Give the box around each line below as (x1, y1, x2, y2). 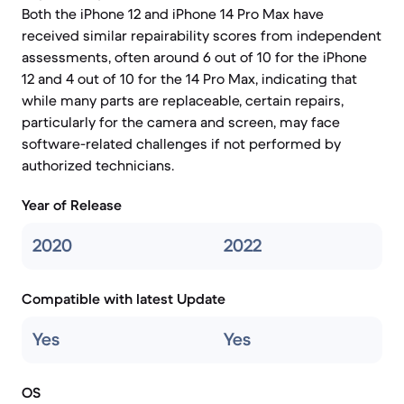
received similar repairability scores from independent (22, 26, 381, 44)
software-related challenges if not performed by (22, 134, 341, 152)
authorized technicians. (22, 156, 174, 174)
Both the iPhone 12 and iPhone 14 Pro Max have (22, 5, 324, 23)
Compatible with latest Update (22, 289, 225, 308)
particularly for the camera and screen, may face (22, 113, 340, 131)
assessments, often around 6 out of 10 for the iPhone (22, 48, 367, 66)
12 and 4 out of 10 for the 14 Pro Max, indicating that (22, 69, 357, 87)
